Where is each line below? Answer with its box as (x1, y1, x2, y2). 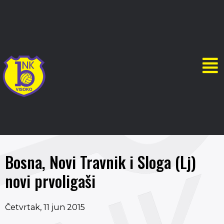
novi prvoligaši (5, 168, 95, 192)
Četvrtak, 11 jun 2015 (5, 202, 85, 212)
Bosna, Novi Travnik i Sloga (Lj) (5, 149, 196, 173)
